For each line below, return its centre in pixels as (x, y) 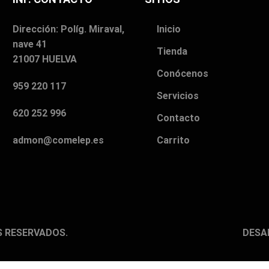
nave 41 (30, 44)
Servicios (177, 95)
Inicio (168, 29)
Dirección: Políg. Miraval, (68, 29)
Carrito (173, 140)
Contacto (178, 118)
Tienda (172, 51)
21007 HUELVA (45, 59)
